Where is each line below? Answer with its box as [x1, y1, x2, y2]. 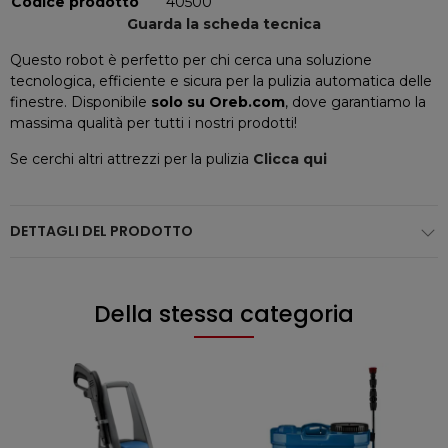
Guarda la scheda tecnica [127, 15, 321, 33]
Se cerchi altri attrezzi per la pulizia [10, 150, 253, 168]
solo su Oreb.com [151, 93, 285, 111]
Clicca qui [253, 150, 327, 168]
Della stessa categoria [94, 298, 354, 330]
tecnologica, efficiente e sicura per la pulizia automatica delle [10, 72, 432, 90]
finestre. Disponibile [10, 93, 151, 111]
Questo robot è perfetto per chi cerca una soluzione [10, 51, 372, 69]
